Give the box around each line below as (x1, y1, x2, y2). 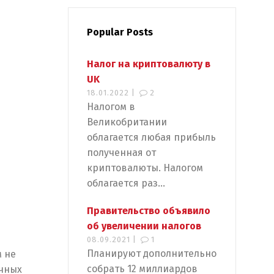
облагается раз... (87, 177, 165, 189)
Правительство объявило (87, 205, 210, 217)
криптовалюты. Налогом (87, 162, 203, 174)
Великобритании (87, 116, 167, 128)
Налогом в (87, 101, 135, 113)
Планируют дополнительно (87, 248, 217, 259)
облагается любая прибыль (87, 131, 216, 143)
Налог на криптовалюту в (87, 58, 210, 70)
